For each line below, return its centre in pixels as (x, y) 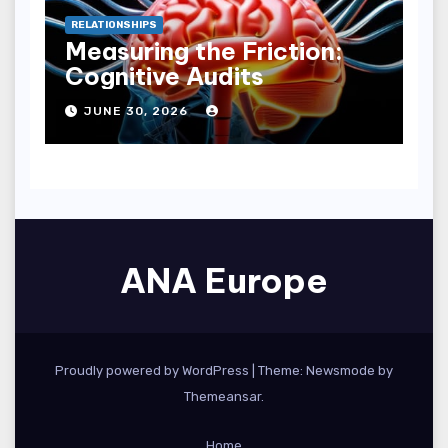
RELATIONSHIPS (114, 24)
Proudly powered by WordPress (153, 371)
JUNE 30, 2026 (138, 111)
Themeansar (222, 397)
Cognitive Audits (164, 75)
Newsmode (340, 371)
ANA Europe (224, 281)
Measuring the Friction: (204, 50)
